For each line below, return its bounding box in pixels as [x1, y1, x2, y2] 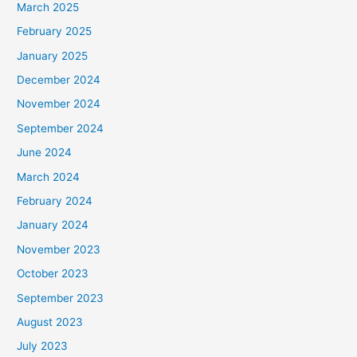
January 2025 [17, 49, 88, 62]
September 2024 [17, 121, 104, 135]
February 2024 [17, 194, 93, 208]
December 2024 [17, 73, 101, 87]
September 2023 [17, 291, 104, 304]
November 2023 [17, 242, 101, 256]
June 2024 [17, 146, 73, 159]
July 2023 [17, 339, 69, 353]
